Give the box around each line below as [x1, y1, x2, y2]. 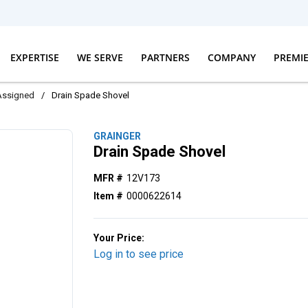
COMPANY [207, 50, 256, 64]
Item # [93, 190, 124, 201]
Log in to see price [93, 247, 184, 261]
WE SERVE [76, 50, 123, 64]
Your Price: [93, 232, 145, 243]
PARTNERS [140, 50, 190, 64]
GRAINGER [93, 131, 142, 142]
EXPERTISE [10, 50, 59, 64]
